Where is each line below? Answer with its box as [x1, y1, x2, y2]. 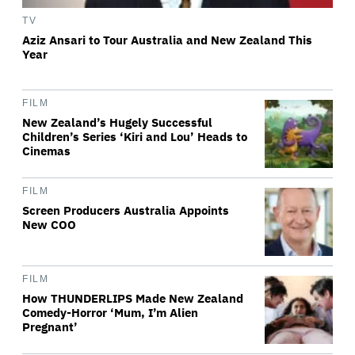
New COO [22, 216, 76, 232]
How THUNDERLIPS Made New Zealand [22, 290, 243, 306]
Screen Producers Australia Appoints [22, 202, 229, 218]
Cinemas [22, 143, 71, 158]
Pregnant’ [22, 319, 78, 334]
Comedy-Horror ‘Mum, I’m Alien [22, 304, 198, 320]
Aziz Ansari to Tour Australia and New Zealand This [22, 32, 312, 48]
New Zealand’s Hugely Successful [22, 114, 212, 130]
